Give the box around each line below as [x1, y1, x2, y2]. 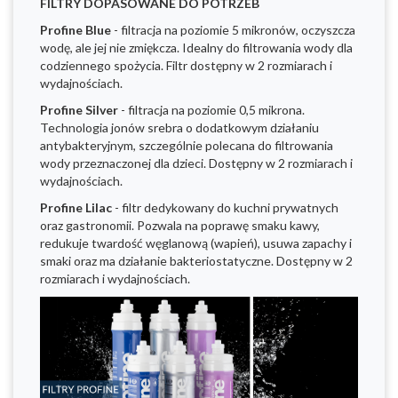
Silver [83, 101, 118, 117]
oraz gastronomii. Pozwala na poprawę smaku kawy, [40, 217, 320, 233]
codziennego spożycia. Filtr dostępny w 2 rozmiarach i [40, 57, 332, 73]
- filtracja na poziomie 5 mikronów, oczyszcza [111, 21, 355, 37]
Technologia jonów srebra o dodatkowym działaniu [40, 119, 319, 135]
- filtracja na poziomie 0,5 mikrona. [118, 101, 305, 117]
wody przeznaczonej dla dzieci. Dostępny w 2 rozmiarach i [40, 155, 353, 171]
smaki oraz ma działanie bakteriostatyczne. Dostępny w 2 [40, 252, 353, 268]
